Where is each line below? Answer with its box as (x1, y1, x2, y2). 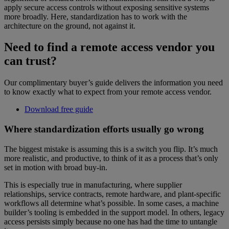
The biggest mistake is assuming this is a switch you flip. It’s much (4, 144, 218, 153)
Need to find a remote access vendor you (4, 40, 215, 54)
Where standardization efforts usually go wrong (4, 124, 204, 135)
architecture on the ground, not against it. (4, 21, 135, 30)
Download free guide (25, 105, 93, 114)
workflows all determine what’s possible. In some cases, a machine (4, 198, 219, 208)
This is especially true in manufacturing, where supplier (4, 180, 182, 189)
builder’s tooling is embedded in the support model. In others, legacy (4, 208, 224, 217)
